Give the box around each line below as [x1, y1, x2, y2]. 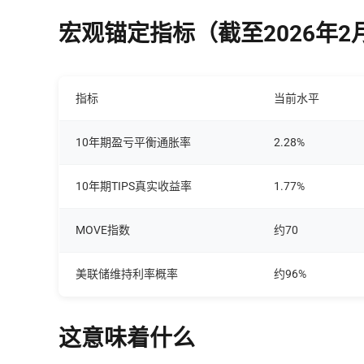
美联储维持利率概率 [76, 266, 178, 280]
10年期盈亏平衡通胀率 [76, 135, 191, 149]
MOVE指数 [76, 223, 130, 236]
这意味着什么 [58, 324, 195, 352]
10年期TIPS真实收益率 [76, 179, 192, 193]
